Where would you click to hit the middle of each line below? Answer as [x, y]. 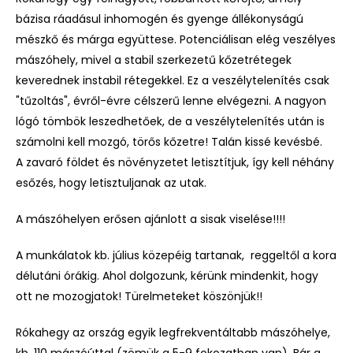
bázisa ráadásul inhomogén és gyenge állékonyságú [160, 19]
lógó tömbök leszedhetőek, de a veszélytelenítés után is [170, 121]
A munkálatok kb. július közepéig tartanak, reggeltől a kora [176, 255]
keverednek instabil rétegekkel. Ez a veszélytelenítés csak [173, 80]
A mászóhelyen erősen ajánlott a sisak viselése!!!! [150, 219]
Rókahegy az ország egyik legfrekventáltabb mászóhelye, [173, 332]
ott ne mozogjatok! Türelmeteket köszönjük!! [139, 296]
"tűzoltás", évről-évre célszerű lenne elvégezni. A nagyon [171, 100]
